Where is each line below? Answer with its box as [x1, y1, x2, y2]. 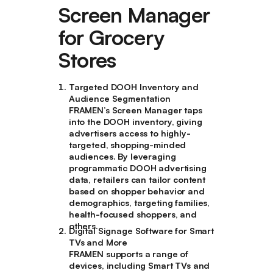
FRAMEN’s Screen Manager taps [68, 104, 202, 115]
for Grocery [58, 24, 165, 50]
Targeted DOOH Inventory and [68, 81, 199, 92]
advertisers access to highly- [68, 127, 191, 138]
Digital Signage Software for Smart [68, 225, 214, 236]
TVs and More [68, 237, 128, 248]
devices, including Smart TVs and [68, 260, 210, 271]
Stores [58, 46, 116, 73]
